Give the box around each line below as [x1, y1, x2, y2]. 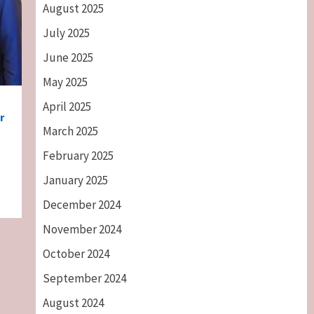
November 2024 [42, 221, 121, 237]
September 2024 [42, 270, 126, 286]
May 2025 [42, 74, 88, 90]
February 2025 [42, 147, 114, 163]
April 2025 [42, 98, 91, 114]
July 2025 [42, 25, 90, 41]
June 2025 [42, 49, 93, 65]
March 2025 [42, 123, 98, 139]
